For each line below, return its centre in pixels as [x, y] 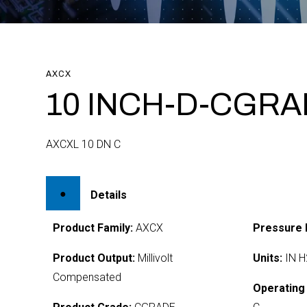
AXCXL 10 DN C [84, 144]
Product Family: [93, 228]
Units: [267, 258]
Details [109, 195]
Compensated [87, 277]
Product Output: [94, 258]
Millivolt [154, 258]
